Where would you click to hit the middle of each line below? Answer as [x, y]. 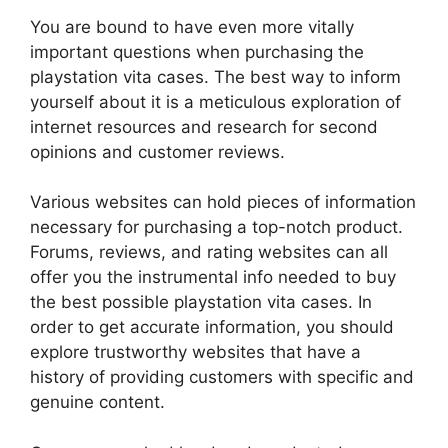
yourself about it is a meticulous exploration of [215, 101]
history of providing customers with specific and [222, 377]
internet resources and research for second [204, 126]
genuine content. [97, 402]
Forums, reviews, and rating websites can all [209, 252]
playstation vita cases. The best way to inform [215, 76]
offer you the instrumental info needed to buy [213, 277]
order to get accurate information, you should [212, 327]
